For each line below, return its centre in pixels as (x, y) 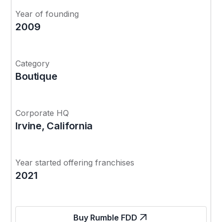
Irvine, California (54, 126)
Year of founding (47, 14)
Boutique (36, 76)
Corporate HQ (42, 113)
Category (33, 63)
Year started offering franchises (75, 162)
